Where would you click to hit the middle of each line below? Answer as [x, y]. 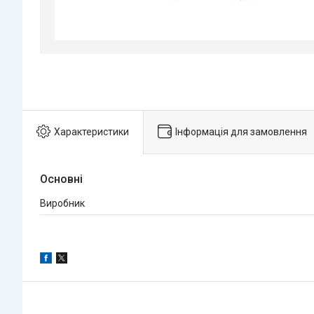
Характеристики [91, 131]
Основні [61, 179]
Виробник [62, 204]
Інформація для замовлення [241, 131]
